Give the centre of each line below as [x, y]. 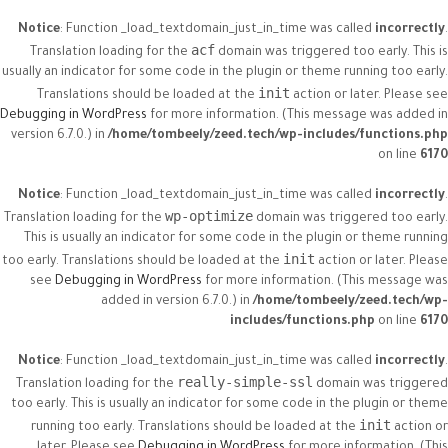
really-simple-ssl [245, 382]
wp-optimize [209, 216]
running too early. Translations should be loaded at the [195, 428]
